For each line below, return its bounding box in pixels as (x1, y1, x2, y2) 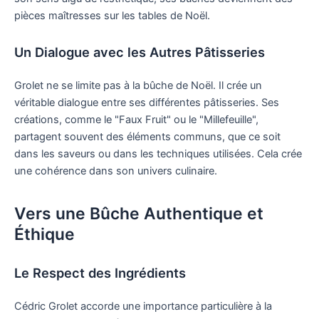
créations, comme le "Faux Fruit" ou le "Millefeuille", (14, 113, 258, 126)
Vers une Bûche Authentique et (14, 204, 263, 224)
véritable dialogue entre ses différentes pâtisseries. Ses (14, 95, 279, 109)
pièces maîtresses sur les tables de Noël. (14, 9, 210, 23)
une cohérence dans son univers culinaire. (14, 164, 217, 177)
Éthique (14, 224, 75, 245)
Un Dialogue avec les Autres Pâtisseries (14, 43, 265, 60)
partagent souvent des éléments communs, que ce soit (14, 130, 281, 143)
